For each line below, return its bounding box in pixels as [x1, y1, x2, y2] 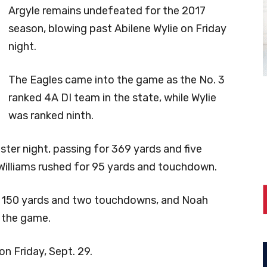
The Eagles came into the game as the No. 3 [8, 73, 225, 86]
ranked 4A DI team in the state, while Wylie [8, 91, 216, 104]
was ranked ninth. [8, 108, 94, 122]
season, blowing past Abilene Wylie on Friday [8, 21, 226, 35]
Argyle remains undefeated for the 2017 [8, 4, 206, 17]
